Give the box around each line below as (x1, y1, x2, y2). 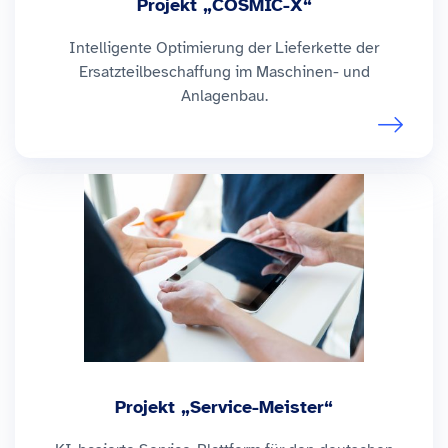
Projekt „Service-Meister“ (115, 396, 333, 419)
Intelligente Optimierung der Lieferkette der (69, 38, 379, 59)
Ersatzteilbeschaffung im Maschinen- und (78, 62, 370, 83)
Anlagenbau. (180, 86, 268, 107)
